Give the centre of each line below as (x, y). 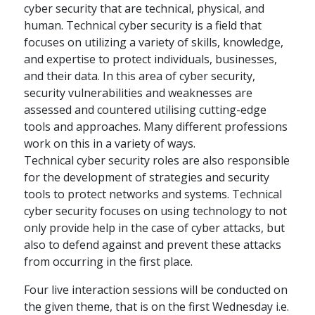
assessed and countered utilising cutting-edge (146, 110)
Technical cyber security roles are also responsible (157, 161)
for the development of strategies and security (147, 178)
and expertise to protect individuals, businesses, (151, 59)
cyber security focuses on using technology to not (156, 211)
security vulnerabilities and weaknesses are (139, 93)
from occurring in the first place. (109, 262)
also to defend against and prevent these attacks (153, 245)
